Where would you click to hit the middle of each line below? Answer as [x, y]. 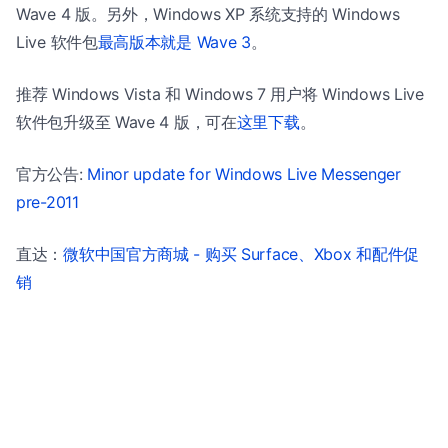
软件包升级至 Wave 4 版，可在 [126, 122]
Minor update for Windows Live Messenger [244, 174]
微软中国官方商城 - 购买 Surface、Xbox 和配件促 [241, 254]
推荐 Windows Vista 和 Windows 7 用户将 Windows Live [220, 94]
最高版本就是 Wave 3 [174, 42]
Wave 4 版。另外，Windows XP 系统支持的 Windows [208, 14]
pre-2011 [47, 202]
